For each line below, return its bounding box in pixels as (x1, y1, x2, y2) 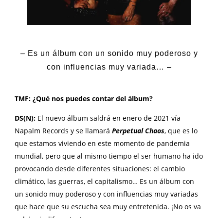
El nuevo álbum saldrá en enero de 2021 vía (37, 113, 181, 123)
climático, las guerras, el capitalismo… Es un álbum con (15, 176, 194, 186)
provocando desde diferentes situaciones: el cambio (15, 163, 185, 173)
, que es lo (164, 126, 198, 135)
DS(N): (15, 113, 37, 123)
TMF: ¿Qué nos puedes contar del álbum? (15, 93, 153, 103)
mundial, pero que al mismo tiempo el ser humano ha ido (15, 151, 203, 161)
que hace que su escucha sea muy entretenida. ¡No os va (15, 201, 201, 211)
